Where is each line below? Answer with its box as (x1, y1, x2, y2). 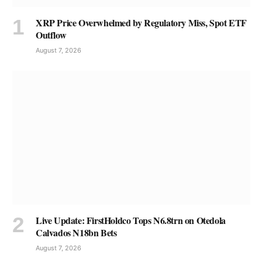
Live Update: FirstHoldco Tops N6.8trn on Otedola (36, 213, 226, 227)
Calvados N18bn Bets (36, 225, 117, 239)
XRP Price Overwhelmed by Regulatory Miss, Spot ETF (36, 15, 247, 29)
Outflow (36, 27, 67, 42)
